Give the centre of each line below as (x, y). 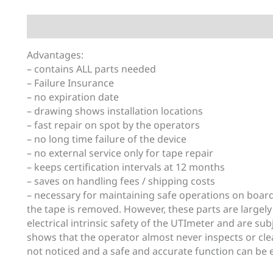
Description (55, 26)
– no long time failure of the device (107, 139)
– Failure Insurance (70, 83)
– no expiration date (73, 97)
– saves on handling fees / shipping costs (121, 181)
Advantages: (58, 55)
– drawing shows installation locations (115, 111)
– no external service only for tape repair (120, 153)
